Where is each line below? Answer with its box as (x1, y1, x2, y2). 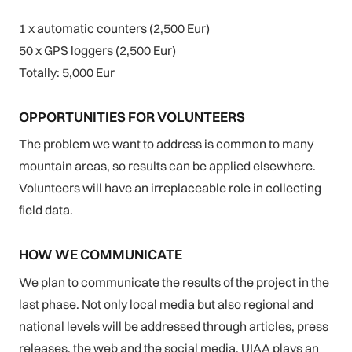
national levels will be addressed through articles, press (19, 317, 328, 334)
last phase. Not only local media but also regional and (19, 295, 313, 312)
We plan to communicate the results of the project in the (19, 273, 329, 290)
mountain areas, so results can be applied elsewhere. (19, 158, 316, 174)
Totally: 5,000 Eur (19, 64, 115, 80)
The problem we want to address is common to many (19, 136, 313, 152)
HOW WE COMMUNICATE (19, 246, 182, 263)
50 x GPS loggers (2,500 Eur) (19, 42, 176, 58)
